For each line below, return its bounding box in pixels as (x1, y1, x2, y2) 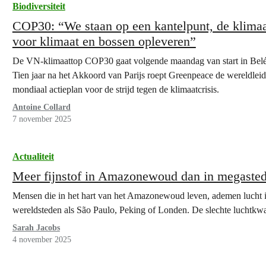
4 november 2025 (12, 235, 71, 244)
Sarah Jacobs (12, 223, 60, 232)
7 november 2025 (12, 115, 71, 123)
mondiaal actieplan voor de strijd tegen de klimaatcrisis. (12, 84, 221, 94)
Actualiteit (12, 151, 54, 161)
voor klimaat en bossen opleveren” (12, 34, 196, 49)
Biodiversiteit (12, 1, 65, 11)
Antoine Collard (12, 103, 71, 112)
